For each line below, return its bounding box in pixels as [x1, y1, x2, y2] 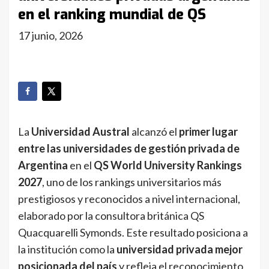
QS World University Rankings [94, 159, 242, 172]
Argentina [18, 159, 68, 172]
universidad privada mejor [116, 243, 243, 256]
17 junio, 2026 [18, 29, 83, 43]
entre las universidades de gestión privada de [18, 142, 240, 156]
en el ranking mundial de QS [18, 5, 206, 25]
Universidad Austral [31, 125, 130, 139]
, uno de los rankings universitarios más [42, 175, 222, 189]
